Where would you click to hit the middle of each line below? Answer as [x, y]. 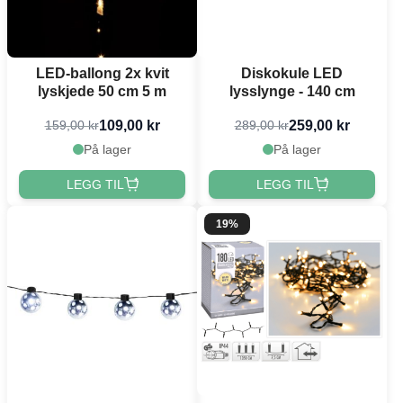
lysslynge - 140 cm [292, 91]
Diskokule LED [292, 73]
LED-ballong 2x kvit [102, 73]
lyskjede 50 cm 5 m [102, 91]
